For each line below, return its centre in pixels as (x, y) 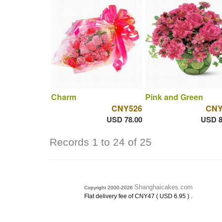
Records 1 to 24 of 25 (100, 142)
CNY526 (127, 108)
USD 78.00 (124, 119)
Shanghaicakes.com (164, 187)
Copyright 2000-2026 (109, 188)
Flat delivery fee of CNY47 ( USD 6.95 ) (138, 196)
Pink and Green (174, 97)
